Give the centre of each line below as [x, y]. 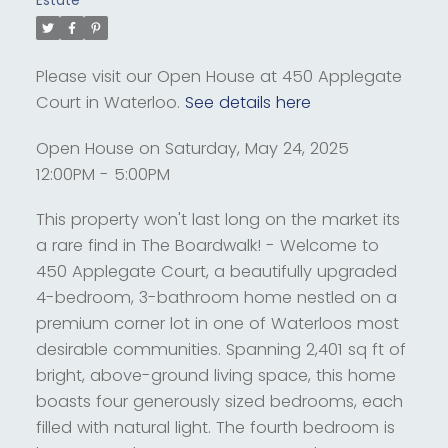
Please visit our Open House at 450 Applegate [218, 76]
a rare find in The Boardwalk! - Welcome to [207, 246]
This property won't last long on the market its [217, 220]
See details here [247, 102]
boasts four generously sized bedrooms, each [219, 402]
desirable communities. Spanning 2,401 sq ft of [220, 350]
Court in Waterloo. [110, 102]
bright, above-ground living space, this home [215, 376]
